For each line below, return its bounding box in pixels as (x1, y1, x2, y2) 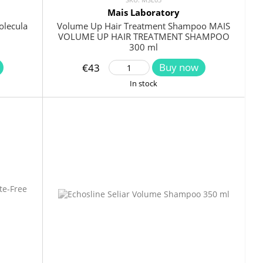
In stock (130, 78, 157, 89)
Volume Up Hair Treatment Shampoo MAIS (57, 20, 230, 32)
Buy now (159, 60, 198, 75)
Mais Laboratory (107, 6, 180, 19)
